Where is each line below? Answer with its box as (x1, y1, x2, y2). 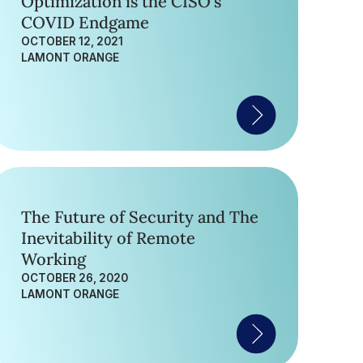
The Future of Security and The (21, 207, 259, 228)
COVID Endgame (21, 12, 150, 33)
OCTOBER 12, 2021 (21, 35, 124, 48)
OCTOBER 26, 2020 (21, 271, 129, 284)
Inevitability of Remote (21, 228, 196, 249)
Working (21, 249, 87, 270)
